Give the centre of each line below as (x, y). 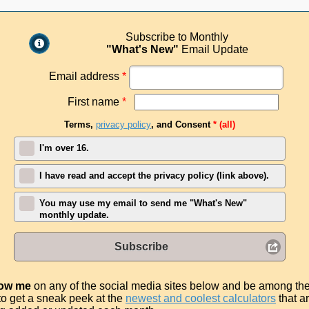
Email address (86, 76)
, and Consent (182, 124)
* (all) (225, 124)
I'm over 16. (64, 148)
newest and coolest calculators (201, 298)
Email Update (213, 49)
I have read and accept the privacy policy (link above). (154, 176)
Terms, (80, 124)
